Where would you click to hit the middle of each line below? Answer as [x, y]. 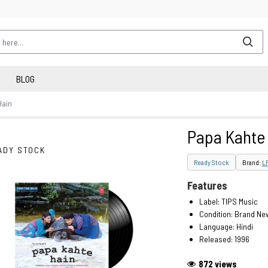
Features [207, 185]
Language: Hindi [226, 226]
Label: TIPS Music [228, 201]
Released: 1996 [224, 239]
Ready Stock [211, 162]
